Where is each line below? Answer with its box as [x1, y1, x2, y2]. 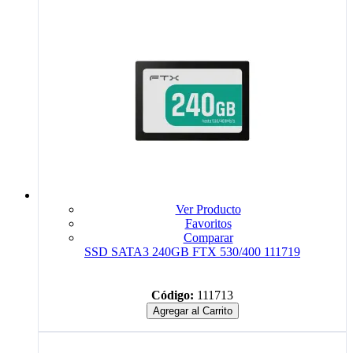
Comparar [183, 230, 233, 244]
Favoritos [184, 216, 232, 230]
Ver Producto [175, 202, 241, 216]
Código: [151, 288, 194, 302]
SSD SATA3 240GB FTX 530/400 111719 [84, 244, 300, 258]
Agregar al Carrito [152, 304, 232, 317]
